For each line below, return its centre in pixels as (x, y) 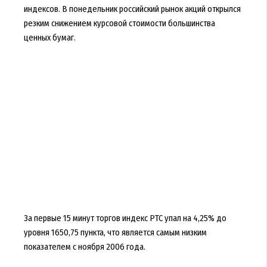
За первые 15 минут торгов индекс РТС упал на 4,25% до (125, 218)
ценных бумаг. (49, 38)
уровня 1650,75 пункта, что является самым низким (115, 233)
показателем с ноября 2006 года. (84, 247)
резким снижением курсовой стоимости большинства (119, 24)
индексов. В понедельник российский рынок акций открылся (132, 9)
